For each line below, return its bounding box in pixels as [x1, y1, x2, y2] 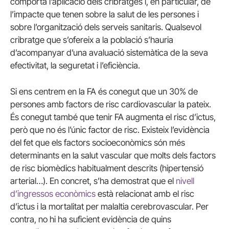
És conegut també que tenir [10, 112, 114, 123]
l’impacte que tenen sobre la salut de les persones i [10, 9, 199, 19]
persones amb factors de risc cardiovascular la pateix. [10, 99, 211, 110]
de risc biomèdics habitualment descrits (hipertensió [10, 163, 203, 174]
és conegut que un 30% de [96, 86, 198, 97]
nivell [176, 176, 194, 187]
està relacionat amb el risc [96, 189, 194, 199]
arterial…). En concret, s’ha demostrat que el [10, 176, 176, 187]
